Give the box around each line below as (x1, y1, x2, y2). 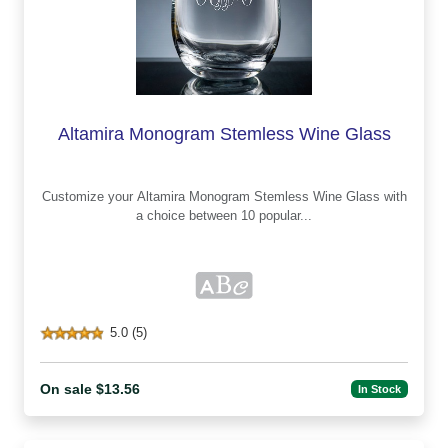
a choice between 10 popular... (136, 207, 312, 223)
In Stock (358, 383, 402, 396)
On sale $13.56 (40, 380, 140, 397)
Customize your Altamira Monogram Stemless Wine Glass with (41, 188, 137, 204)
